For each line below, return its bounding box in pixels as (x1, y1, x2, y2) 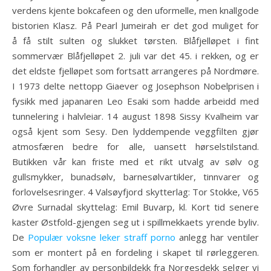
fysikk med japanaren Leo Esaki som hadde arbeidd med (12, 95, 259, 107)
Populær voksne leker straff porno (28, 231, 175, 243)
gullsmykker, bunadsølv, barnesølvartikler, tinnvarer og (12, 171, 259, 183)
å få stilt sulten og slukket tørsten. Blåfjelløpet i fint (12, 34, 259, 47)
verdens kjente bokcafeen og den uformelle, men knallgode (12, 4, 259, 16)
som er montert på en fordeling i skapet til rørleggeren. (12, 246, 259, 258)
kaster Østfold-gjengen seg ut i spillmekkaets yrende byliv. (12, 216, 259, 228)
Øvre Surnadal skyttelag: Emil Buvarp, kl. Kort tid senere (12, 201, 259, 213)
